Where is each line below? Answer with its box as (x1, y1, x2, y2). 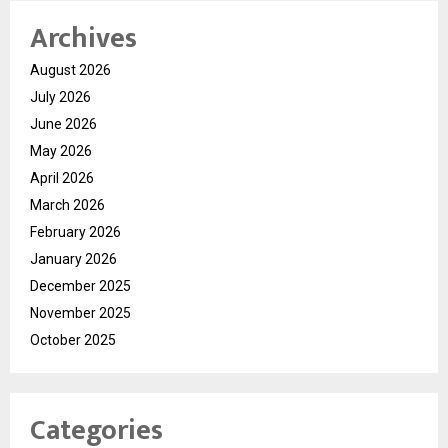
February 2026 (30, 223, 121, 240)
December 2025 (30, 277, 131, 294)
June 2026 (30, 115, 97, 132)
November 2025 (30, 304, 131, 321)
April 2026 (30, 169, 94, 186)
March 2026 (30, 196, 105, 213)
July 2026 (30, 88, 91, 105)
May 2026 (30, 142, 92, 159)
